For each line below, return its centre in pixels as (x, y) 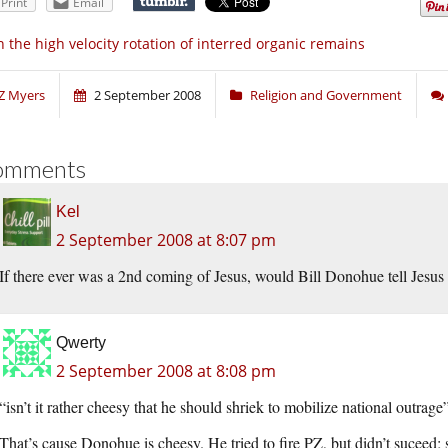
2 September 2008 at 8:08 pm (166, 371)
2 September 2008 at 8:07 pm (166, 240)
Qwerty (81, 343)
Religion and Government (326, 95)
